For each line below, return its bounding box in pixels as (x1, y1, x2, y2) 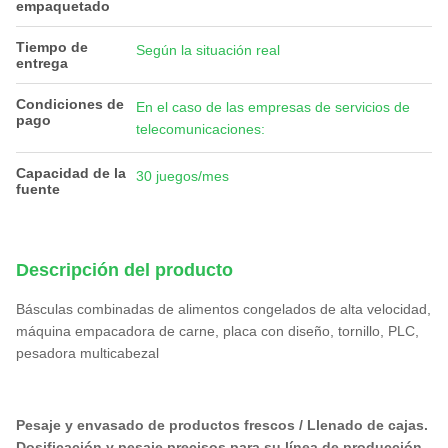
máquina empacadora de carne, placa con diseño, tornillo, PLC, (16, 323, 419, 339)
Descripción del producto (16, 260, 233, 280)
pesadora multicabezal (16, 345, 159, 361)
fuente (16, 181, 60, 197)
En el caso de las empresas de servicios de (136, 99, 410, 115)
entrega (16, 55, 68, 71)
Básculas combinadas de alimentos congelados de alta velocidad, (16, 301, 431, 317)
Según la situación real (136, 42, 280, 58)
